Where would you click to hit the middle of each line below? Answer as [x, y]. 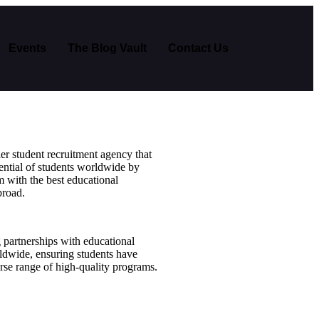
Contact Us [198, 48]
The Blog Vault [107, 48]
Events [27, 48]
